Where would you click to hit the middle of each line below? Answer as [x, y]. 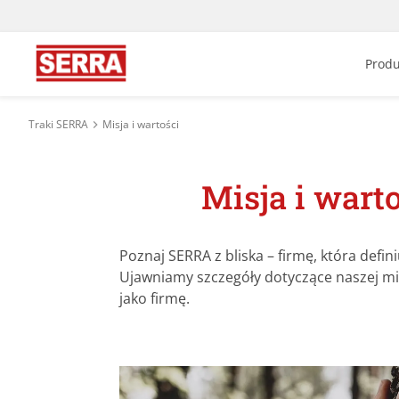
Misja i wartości [141, 124]
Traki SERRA [58, 124]
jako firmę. [155, 298]
